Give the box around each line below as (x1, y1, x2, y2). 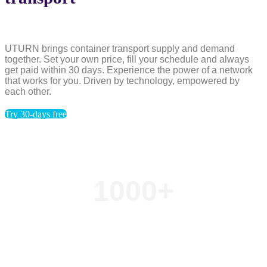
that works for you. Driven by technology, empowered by (5, 76, 240, 86)
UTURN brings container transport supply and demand (5, 44, 235, 54)
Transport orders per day (66, 231, 201, 244)
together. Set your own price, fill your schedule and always (5, 54, 249, 65)
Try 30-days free (5, 109, 67, 120)
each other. (5, 86, 51, 97)
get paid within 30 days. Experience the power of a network (5, 65, 253, 76)
